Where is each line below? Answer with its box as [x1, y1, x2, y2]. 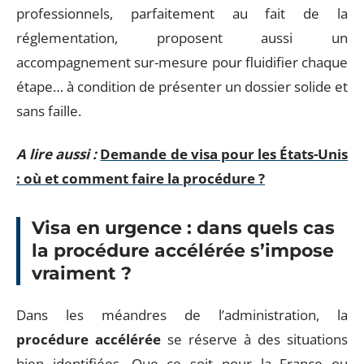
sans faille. [16, 102, 81, 120]
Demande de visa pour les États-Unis [100, 144, 349, 163]
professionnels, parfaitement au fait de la [16, 4, 348, 23]
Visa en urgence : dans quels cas [32, 216, 335, 239]
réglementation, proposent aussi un [16, 28, 348, 47]
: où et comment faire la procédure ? [16, 168, 265, 188]
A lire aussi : [16, 144, 97, 163]
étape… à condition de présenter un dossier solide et [16, 77, 348, 96]
